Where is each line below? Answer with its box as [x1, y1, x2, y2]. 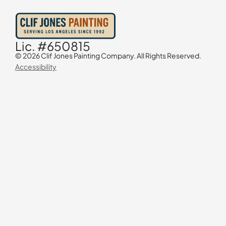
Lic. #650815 [15, 38, 90, 54]
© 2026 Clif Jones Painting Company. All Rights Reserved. [15, 51, 201, 61]
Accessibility [15, 62, 56, 72]
